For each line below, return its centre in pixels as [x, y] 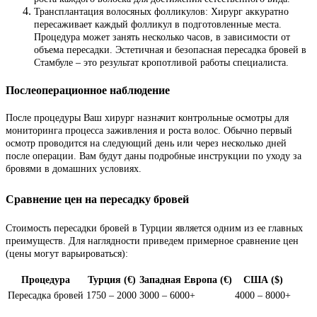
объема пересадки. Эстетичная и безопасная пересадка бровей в [170, 50]
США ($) [263, 280]
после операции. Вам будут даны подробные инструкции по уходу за [154, 156]
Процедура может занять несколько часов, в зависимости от [162, 38]
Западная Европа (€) [186, 280]
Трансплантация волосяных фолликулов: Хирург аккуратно [161, 12]
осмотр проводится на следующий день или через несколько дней [146, 143]
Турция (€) [111, 280]
